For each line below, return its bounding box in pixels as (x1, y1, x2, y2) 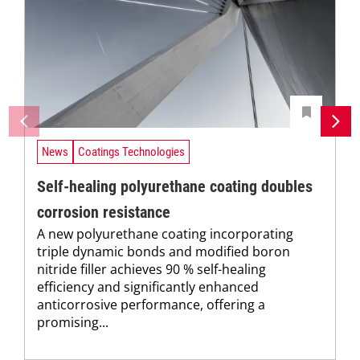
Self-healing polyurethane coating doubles (37, 176, 313, 196)
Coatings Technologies (78, 145, 185, 160)
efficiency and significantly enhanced (37, 277, 259, 296)
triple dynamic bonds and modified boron (37, 242, 290, 260)
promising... (37, 313, 108, 331)
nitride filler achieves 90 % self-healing (37, 260, 266, 278)
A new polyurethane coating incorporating (37, 224, 293, 243)
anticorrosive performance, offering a (37, 295, 265, 313)
